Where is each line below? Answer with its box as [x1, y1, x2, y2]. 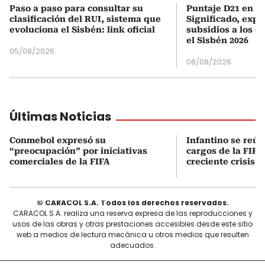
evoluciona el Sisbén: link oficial [9, 24, 155, 34]
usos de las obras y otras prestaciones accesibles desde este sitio [12, 218, 253, 229]
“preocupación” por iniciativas [9, 146, 147, 156]
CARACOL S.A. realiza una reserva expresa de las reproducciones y [12, 208, 253, 218]
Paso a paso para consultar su [9, 3, 143, 13]
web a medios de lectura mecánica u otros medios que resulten [16, 229, 249, 240]
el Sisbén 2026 [186, 35, 248, 45]
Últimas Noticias [9, 108, 111, 125]
